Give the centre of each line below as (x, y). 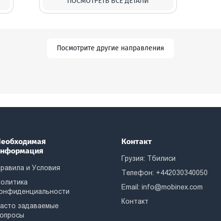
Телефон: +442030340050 (165, 173)
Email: (132, 187)
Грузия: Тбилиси (149, 158)
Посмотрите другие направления (110, 48)
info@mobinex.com (172, 187)
